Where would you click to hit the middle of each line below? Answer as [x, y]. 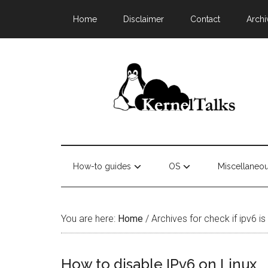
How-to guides [102, 166]
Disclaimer [144, 19]
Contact [205, 19]
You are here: [89, 219]
